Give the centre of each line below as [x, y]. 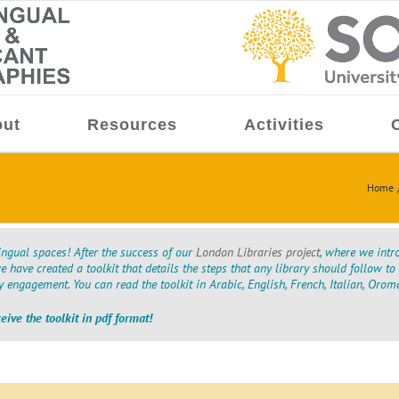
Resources [132, 125]
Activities [284, 125]
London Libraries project [258, 252]
